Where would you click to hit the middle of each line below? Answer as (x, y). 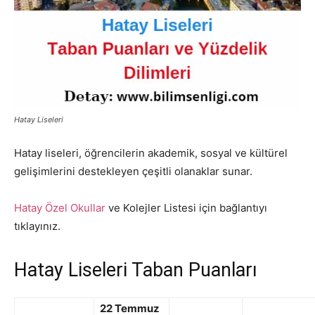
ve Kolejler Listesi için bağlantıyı (186, 208)
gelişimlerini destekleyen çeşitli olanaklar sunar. (133, 172)
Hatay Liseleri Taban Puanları (136, 270)
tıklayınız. (37, 226)
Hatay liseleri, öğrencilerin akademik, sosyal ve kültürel (151, 153)
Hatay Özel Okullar (60, 208)
